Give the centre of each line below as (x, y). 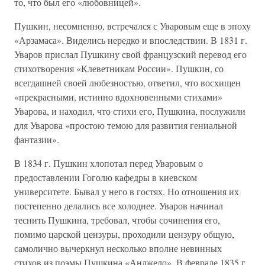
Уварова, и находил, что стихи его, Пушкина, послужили (130, 111)
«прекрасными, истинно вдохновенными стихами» (118, 97)
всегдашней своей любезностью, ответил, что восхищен (127, 83)
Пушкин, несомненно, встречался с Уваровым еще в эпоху (132, 26)
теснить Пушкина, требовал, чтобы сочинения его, (117, 220)
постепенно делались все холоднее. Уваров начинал (119, 206)
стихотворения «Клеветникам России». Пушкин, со (119, 68)
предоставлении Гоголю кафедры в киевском (106, 177)
